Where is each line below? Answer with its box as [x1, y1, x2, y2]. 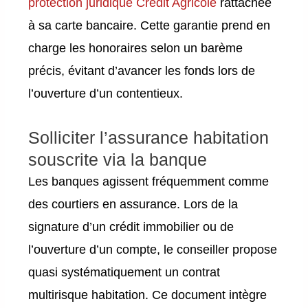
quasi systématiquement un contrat [28, 265, 221, 280]
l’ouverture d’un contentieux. [28, 86, 184, 100]
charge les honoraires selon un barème [28, 41, 243, 55]
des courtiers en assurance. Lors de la [28, 197, 239, 212]
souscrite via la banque [28, 150, 208, 170]
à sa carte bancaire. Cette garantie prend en [28, 18, 271, 32]
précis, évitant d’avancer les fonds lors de [28, 63, 256, 78]
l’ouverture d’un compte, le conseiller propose [28, 243, 278, 257]
